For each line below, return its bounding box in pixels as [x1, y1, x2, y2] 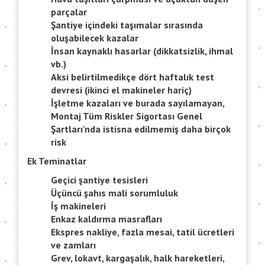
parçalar [51, 6, 87, 18]
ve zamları [51, 239, 96, 251]
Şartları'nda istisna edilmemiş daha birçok [51, 123, 231, 135]
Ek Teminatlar [27, 155, 86, 167]
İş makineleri [51, 200, 106, 212]
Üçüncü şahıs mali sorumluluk [51, 187, 178, 199]
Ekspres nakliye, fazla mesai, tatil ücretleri [51, 226, 234, 238]
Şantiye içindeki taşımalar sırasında [51, 19, 203, 31]
